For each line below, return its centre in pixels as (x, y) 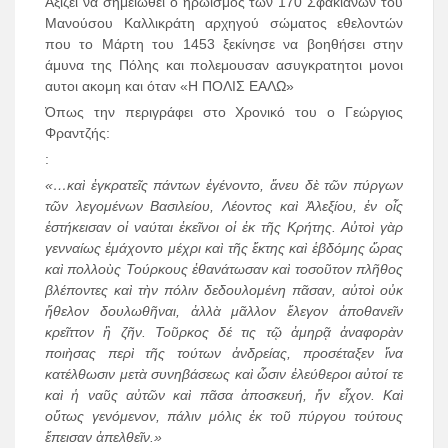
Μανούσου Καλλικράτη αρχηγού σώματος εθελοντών (224, 23)
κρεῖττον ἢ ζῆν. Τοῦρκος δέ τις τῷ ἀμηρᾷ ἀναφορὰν (224, 332)
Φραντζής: (77, 133)
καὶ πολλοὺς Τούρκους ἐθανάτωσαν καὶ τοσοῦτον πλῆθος (224, 269)
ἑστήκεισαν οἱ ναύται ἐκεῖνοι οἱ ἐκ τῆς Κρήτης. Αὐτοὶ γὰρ (224, 227)
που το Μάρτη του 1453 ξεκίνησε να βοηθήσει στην (224, 44)
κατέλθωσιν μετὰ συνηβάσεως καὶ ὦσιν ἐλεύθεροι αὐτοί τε (224, 374)
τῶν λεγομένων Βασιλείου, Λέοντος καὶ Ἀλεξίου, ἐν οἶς (224, 206)
